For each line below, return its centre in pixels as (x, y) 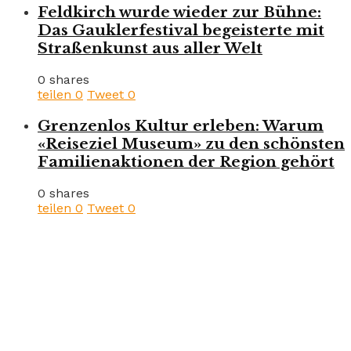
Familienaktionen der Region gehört (186, 161)
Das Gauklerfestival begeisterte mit (181, 31)
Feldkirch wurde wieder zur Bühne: (179, 13)
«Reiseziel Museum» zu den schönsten (191, 143)
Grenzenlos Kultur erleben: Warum (181, 125)
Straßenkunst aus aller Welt (150, 49)
